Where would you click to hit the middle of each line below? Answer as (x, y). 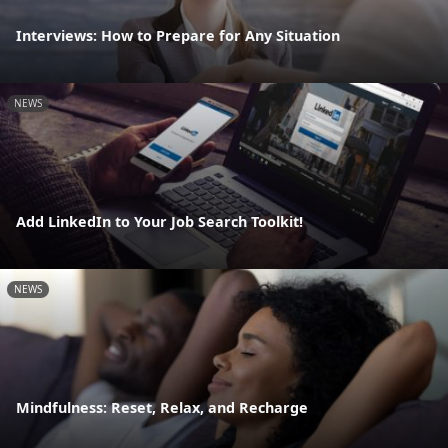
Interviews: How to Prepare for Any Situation (178, 35)
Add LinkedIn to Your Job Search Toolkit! (159, 222)
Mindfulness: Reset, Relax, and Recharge (162, 408)
